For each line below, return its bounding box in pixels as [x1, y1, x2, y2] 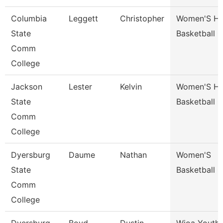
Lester [69, 82, 92, 92]
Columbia [11, 13, 47, 23]
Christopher [120, 13, 164, 23]
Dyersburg [11, 150, 50, 160]
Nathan [120, 150, 147, 160]
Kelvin [120, 82, 142, 92]
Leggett [69, 13, 98, 23]
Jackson [11, 82, 42, 92]
